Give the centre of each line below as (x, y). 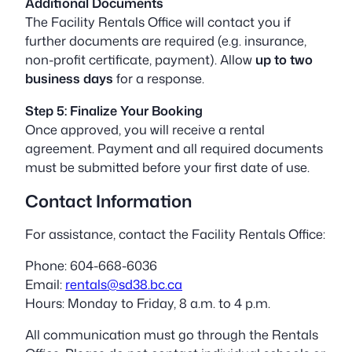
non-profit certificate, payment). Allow (140, 60)
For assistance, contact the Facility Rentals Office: (175, 233)
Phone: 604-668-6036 (91, 265)
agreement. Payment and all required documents (174, 148)
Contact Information (108, 200)
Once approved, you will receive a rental (145, 129)
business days (69, 79)
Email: (45, 284)
